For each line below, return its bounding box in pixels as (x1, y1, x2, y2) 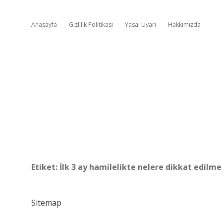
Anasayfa (31, 20, 57, 29)
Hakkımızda (168, 20, 201, 29)
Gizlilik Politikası (69, 20, 113, 29)
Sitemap (31, 197, 61, 208)
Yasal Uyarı (125, 20, 156, 29)
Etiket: (31, 162, 59, 172)
